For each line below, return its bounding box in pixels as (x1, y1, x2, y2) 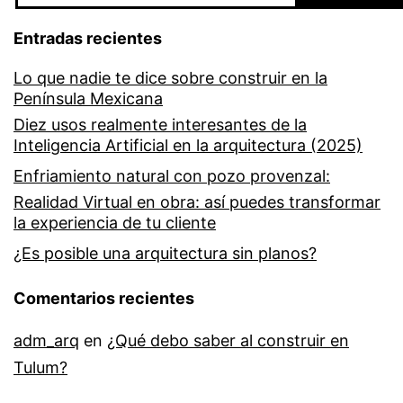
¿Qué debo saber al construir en (107, 331, 349, 351)
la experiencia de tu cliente (13, 213, 216, 233)
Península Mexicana (13, 89, 163, 109)
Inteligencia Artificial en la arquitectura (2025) (13, 136, 363, 156)
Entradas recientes (13, 29, 162, 49)
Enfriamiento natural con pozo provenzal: (13, 166, 330, 186)
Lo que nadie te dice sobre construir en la (13, 68, 327, 88)
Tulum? (13, 358, 67, 378)
